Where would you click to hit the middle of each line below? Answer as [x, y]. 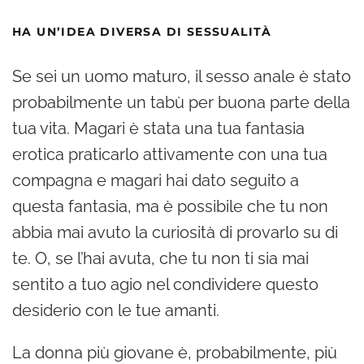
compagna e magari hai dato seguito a [156, 180]
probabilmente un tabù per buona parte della [181, 102]
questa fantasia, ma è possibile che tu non [170, 206]
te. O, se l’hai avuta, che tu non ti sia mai [160, 258]
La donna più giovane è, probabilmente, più [175, 352]
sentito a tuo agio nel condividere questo [165, 284]
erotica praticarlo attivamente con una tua [170, 154]
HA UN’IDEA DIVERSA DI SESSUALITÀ [142, 31]
